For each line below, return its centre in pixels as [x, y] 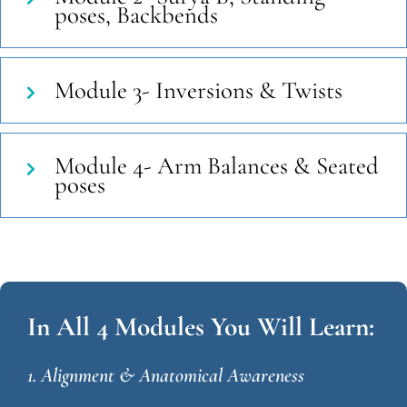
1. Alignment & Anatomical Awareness [166, 376]
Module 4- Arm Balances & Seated [217, 166]
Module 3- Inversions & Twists [199, 90]
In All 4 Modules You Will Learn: [201, 327]
